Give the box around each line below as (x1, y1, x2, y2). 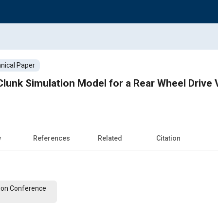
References (33, 134, 70, 142)
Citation (156, 134, 181, 142)
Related (98, 134, 122, 142)
